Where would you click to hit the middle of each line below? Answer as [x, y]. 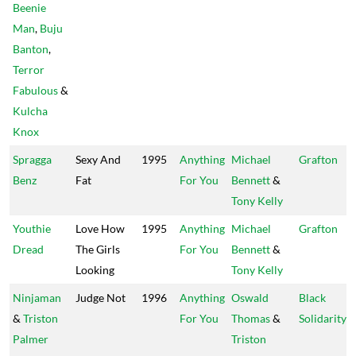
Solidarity [323, 318]
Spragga [32, 159]
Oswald [250, 298]
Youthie [32, 228]
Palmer [31, 339]
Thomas [251, 318]
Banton [31, 49]
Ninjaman [37, 298]
